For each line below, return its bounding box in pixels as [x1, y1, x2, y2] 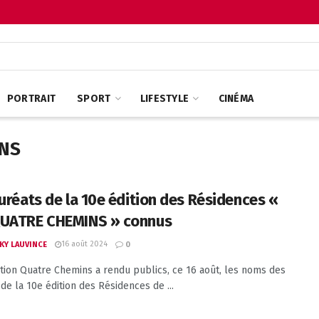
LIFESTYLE [140, 93, 189, 105]
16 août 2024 [61, 239, 108, 249]
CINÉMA [218, 93, 254, 105]
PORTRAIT [6, 93, 56, 105]
